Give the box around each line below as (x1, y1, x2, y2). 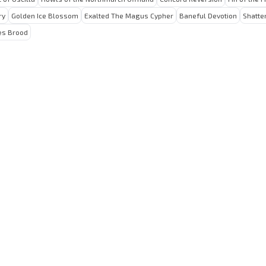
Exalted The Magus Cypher (84, 11, 173, 20)
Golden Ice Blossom (11, 11, 78, 20)
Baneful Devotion (179, 11, 237, 20)
